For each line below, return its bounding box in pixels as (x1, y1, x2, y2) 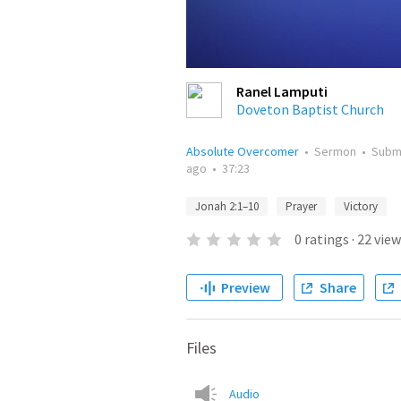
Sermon (314, 143, 356, 159)
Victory (344, 199, 378, 214)
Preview (220, 278, 270, 296)
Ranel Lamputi (236, 82, 328, 100)
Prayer (286, 199, 317, 214)
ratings (303, 230, 349, 248)
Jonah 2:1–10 (195, 199, 259, 214)
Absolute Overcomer (186, 143, 299, 159)
